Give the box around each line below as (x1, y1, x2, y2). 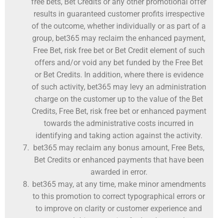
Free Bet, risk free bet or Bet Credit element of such (33, 46, 205, 55)
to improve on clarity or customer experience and (36, 204, 202, 214)
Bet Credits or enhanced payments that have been (34, 155, 204, 165)
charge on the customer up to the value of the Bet (35, 94, 203, 104)
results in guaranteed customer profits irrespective (33, 9, 204, 19)
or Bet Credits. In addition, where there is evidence (34, 70, 203, 80)
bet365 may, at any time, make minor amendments (32, 180, 206, 189)
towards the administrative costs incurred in (44, 119, 194, 128)
